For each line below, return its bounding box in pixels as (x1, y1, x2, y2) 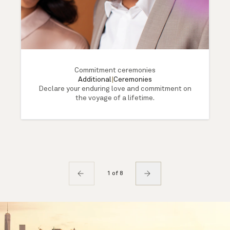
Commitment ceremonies (74, 67, 156, 74)
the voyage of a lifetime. (75, 94, 155, 102)
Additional (78, 76, 111, 84)
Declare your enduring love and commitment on (39, 85, 191, 93)
